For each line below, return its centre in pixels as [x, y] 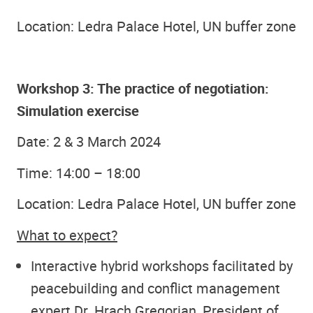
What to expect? [67, 235]
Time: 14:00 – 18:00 [79, 173]
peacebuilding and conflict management [155, 289]
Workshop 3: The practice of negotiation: [143, 88]
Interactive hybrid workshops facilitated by [162, 266]
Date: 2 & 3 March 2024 [89, 142]
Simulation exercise [78, 110]
